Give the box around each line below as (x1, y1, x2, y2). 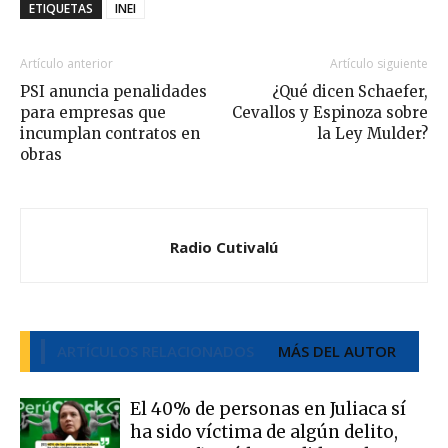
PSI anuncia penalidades (20, 81, 207, 101)
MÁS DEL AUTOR (278, 340, 397, 361)
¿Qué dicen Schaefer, (272, 81, 428, 101)
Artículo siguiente (330, 54, 428, 72)
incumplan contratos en (20, 123, 200, 143)
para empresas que (20, 102, 166, 122)
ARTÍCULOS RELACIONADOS (57, 340, 255, 361)
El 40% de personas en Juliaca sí (130, 397, 406, 420)
